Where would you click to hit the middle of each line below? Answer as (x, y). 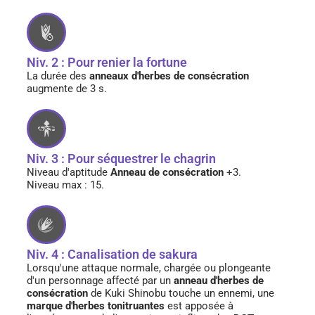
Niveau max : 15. (65, 185)
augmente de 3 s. (67, 88)
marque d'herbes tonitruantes (96, 306)
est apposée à (199, 306)
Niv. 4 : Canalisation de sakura (112, 255)
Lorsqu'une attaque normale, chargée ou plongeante (149, 268)
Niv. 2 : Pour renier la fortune (107, 62)
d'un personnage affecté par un (100, 281)
